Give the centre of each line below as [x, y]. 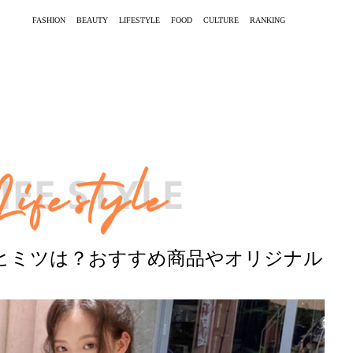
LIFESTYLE [139, 20]
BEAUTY [92, 20]
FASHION [49, 20]
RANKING [268, 20]
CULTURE [221, 20]
